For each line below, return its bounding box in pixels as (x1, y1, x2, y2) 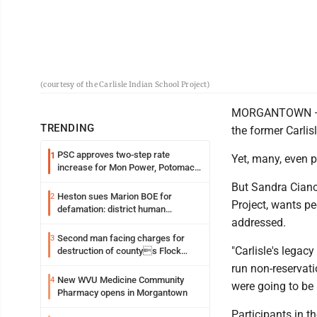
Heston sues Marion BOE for (57, 191, 172, 202)
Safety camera (57, 258, 117, 269)
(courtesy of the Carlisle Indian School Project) (40, 80, 210, 89)
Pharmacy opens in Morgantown (57, 287, 188, 298)
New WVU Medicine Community (57, 275, 184, 285)
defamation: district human (57, 204, 166, 214)
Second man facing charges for (57, 233, 185, 243)
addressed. (231, 216, 286, 229)
